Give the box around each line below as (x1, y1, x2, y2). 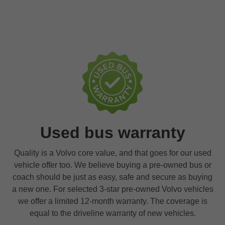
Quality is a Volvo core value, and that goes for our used (14, 148, 211, 157)
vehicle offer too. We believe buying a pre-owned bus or (14, 160, 211, 169)
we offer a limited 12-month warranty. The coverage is (18, 196, 207, 205)
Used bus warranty (40, 123, 185, 142)
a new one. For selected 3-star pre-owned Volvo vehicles (12, 184, 213, 193)
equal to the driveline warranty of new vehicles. (29, 208, 196, 217)
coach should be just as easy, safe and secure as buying (13, 172, 212, 181)
